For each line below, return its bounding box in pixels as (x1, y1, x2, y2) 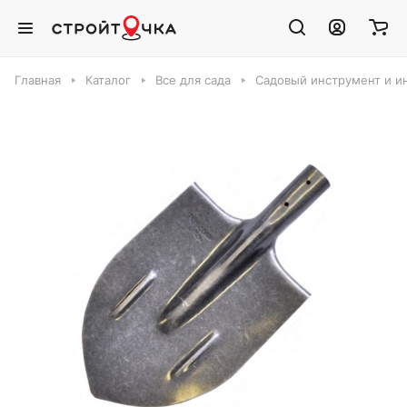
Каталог (85, 73, 131, 87)
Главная (15, 73, 61, 87)
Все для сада (155, 73, 231, 87)
